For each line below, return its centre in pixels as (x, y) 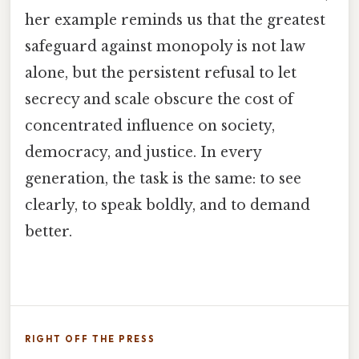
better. (48, 232)
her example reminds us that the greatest (175, 20)
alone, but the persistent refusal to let (161, 73)
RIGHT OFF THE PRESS (90, 339)
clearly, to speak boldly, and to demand (167, 206)
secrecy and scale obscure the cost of (159, 100)
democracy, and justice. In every (143, 153)
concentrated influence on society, (150, 126)
